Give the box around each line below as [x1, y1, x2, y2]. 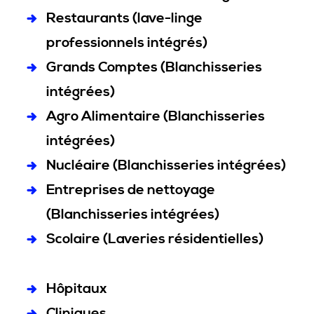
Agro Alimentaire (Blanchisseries [46, 108, 265, 125]
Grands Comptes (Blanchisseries [46, 59, 262, 76]
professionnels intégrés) [46, 34, 207, 52]
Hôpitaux [46, 280, 107, 298]
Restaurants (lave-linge [46, 10, 203, 27]
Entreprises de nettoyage [46, 182, 215, 199]
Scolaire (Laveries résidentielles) [46, 231, 264, 248]
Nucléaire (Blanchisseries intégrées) [46, 157, 286, 175]
